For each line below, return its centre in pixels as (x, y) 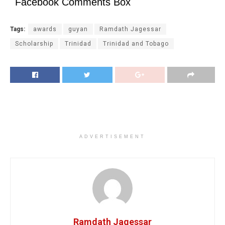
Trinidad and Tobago (136, 44)
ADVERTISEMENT (113, 137)
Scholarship (34, 44)
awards (45, 29)
